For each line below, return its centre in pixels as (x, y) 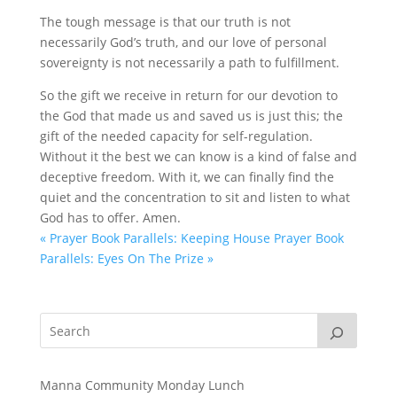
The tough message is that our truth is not (165, 22)
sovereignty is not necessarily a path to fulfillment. (189, 62)
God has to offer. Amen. (110, 218)
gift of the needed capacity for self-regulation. (176, 136)
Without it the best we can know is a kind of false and (198, 156)
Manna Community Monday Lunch (142, 385)
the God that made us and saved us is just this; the (191, 116)
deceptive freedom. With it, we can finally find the (187, 177)
